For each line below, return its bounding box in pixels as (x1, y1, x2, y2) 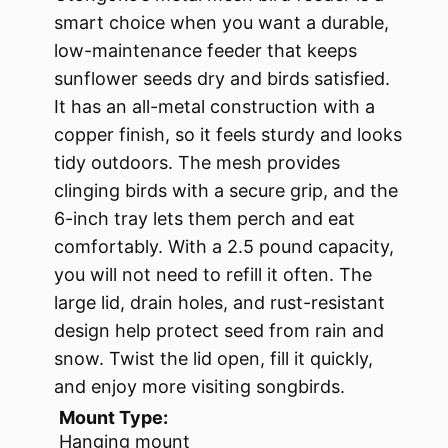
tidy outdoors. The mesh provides (54, 152, 340, 174)
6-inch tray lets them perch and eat (54, 208, 355, 230)
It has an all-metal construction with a (54, 96, 375, 118)
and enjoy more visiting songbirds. (54, 376, 345, 398)
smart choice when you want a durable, (54, 12, 389, 34)
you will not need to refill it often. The (54, 264, 372, 286)
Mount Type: (59, 407, 168, 429)
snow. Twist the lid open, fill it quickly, (54, 348, 373, 370)
